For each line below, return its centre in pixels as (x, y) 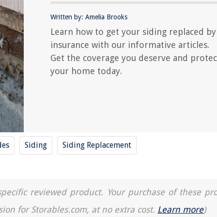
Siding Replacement (97, 145)
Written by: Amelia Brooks (89, 17)
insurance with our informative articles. (130, 45)
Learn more (180, 209)
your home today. (86, 71)
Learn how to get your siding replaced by (133, 32)
